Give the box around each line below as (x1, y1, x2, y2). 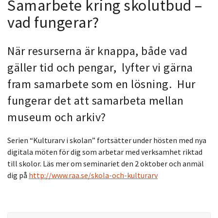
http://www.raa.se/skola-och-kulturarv (29, 170, 158, 180)
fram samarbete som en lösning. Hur (7, 76, 196, 91)
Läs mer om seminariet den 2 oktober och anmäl (41, 158, 204, 168)
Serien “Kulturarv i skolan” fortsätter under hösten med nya (7, 135, 206, 145)
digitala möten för (7, 146, 71, 157)
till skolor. (7, 158, 41, 168)
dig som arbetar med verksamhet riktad (71, 146, 202, 157)
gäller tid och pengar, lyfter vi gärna (7, 59, 193, 75)
